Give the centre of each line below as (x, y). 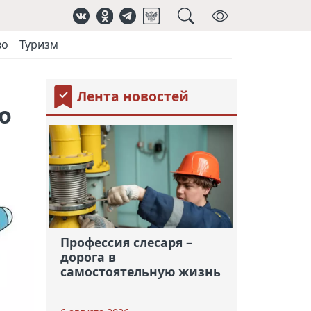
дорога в (88, 257)
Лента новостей (133, 96)
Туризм (39, 44)
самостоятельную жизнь (140, 271)
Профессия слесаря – (126, 242)
